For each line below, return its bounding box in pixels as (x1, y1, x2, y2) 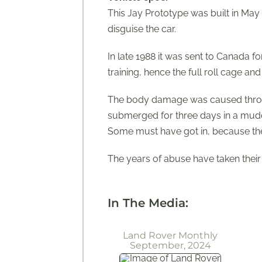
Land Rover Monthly (123, 230, 218, 242)
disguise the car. (108, 23, 177, 35)
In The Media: (108, 196, 189, 211)
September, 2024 (129, 240, 211, 251)
